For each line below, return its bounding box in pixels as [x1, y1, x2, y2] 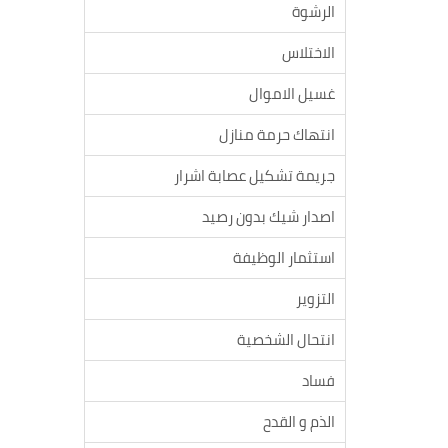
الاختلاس [282, 38, 335, 67]
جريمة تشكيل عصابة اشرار [174, 161, 335, 190]
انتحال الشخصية [237, 325, 335, 354]
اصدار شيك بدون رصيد [202, 202, 335, 231]
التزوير [296, 284, 335, 313]
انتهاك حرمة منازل [219, 120, 335, 149]
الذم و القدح [263, 407, 335, 436]
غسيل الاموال [249, 79, 335, 108]
